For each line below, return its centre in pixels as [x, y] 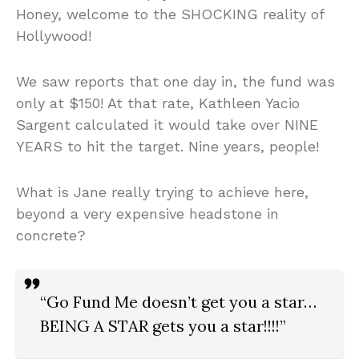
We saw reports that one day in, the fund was [175, 82]
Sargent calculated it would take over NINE [167, 125]
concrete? [51, 236]
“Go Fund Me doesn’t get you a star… [178, 302]
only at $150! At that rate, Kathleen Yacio [158, 103]
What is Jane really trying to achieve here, [162, 192]
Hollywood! [54, 36]
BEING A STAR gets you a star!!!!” [163, 326]
